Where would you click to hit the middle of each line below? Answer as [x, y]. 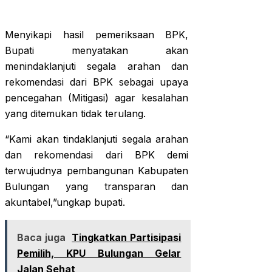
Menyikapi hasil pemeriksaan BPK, [97, 35]
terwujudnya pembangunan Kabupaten [97, 171]
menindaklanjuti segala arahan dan [97, 66]
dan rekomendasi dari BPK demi [97, 155]
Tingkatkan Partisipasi [127, 237]
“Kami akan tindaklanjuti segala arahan [97, 139]
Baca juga [42, 237]
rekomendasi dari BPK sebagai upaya [97, 82]
